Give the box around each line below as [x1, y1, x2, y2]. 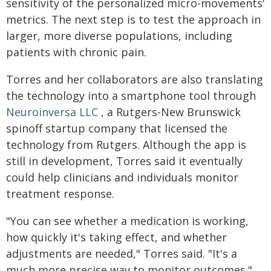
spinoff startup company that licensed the [6, 121, 227, 135]
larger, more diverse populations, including [6, 28, 232, 43]
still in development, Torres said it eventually [6, 154, 243, 168]
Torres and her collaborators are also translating [6, 72, 263, 87]
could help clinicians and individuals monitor [6, 170, 238, 184]
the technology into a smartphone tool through [6, 88, 256, 103]
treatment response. [6, 186, 114, 201]
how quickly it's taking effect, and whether [6, 230, 227, 244]
